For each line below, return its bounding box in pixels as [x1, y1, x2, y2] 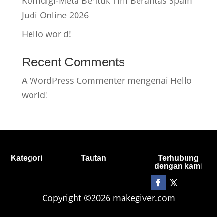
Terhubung [158, 154, 199, 162]
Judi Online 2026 [21, 9, 89, 21]
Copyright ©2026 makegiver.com [42, 192, 175, 203]
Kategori [11, 154, 43, 162]
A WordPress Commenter [21, 75, 125, 86]
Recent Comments [21, 55, 125, 69]
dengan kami [155, 162, 202, 170]
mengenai [124, 75, 170, 86]
